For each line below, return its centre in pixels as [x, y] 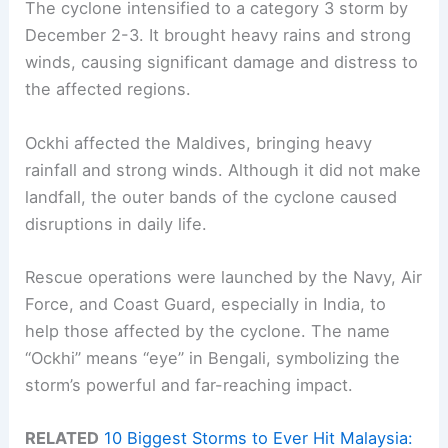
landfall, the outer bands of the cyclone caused [211, 196]
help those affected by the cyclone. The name [208, 330]
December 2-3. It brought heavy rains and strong [218, 35]
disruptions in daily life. [116, 223]
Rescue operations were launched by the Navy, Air [224, 276]
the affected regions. [108, 89]
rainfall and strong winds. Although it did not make [223, 169]
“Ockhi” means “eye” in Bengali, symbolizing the [213, 357]
